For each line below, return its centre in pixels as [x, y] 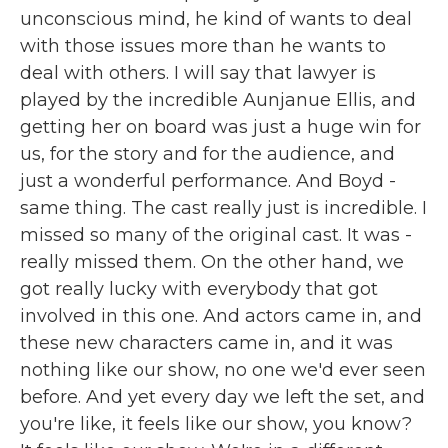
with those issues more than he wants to [203, 46]
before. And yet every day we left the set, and [222, 397]
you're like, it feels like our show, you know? [216, 424]
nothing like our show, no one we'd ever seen [223, 370]
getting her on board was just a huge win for [220, 127]
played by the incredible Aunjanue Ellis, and [218, 100]
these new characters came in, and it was [206, 343]
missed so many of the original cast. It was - [216, 235]
